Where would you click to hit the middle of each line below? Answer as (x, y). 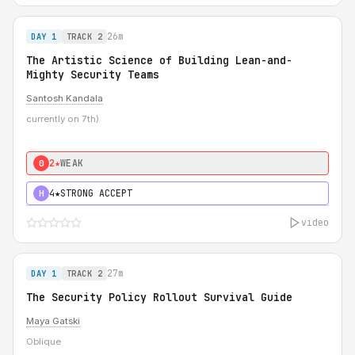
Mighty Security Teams (93, 74)
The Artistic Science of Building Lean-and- (159, 60)
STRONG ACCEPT (96, 193)
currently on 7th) (63, 119)
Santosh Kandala (65, 98)
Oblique (44, 342)
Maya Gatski (53, 321)
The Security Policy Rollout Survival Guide (159, 297)
